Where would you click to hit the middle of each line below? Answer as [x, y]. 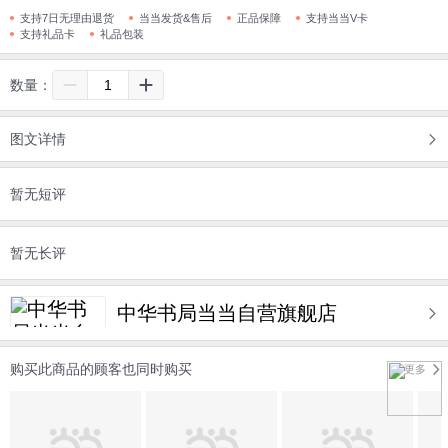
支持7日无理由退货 [67, 17]
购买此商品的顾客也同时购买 [101, 368]
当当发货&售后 [175, 17]
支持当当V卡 [337, 17]
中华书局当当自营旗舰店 [227, 312]
